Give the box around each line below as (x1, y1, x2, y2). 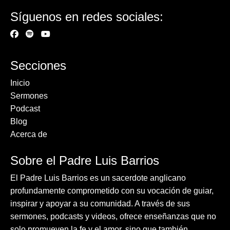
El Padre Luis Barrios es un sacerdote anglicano (10, 173, 186, 182)
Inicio (10, 78, 30, 87)
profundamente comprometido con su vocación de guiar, (10, 186, 214, 195)
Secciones (10, 58, 66, 72)
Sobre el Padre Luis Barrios (10, 153, 159, 167)
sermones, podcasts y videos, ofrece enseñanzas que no (10, 212, 216, 221)
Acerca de (10, 129, 47, 139)
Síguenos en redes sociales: (10, 9, 163, 24)
